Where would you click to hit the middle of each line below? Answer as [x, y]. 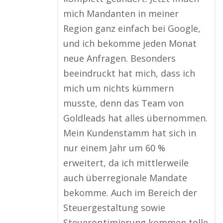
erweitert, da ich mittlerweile [126, 163]
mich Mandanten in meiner [121, 13]
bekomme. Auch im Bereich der [130, 193]
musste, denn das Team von [123, 103]
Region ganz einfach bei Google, [132, 28]
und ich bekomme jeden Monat [130, 43]
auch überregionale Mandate [125, 178]
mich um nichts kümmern [118, 88]
